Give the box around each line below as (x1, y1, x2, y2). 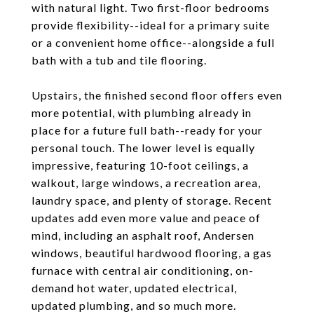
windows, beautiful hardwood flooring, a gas (32, 246, 272, 259)
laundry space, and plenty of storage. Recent (32, 193, 272, 207)
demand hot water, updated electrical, (32, 281, 237, 294)
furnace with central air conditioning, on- (32, 264, 254, 277)
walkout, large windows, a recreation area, (32, 176, 261, 189)
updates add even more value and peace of (32, 211, 261, 224)
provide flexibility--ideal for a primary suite (32, 18, 270, 32)
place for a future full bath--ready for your (32, 123, 263, 137)
